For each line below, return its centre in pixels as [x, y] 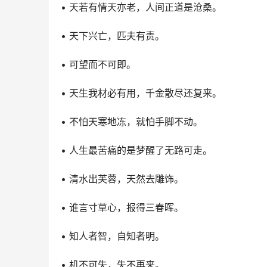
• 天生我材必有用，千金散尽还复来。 [141, 93]
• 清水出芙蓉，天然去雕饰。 [122, 179]
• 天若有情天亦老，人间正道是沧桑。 [141, 7]
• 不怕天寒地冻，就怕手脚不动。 [132, 122]
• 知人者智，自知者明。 [113, 236]
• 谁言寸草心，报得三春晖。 [122, 207]
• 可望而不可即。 [98, 64]
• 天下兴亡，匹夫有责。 [113, 36]
